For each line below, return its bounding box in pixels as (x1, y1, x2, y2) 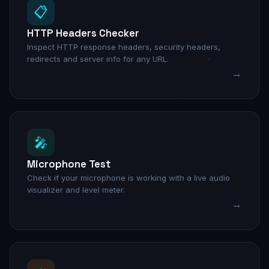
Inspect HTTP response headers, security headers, (27, 42, 220, 52)
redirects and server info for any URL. (27, 54, 169, 64)
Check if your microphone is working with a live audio (27, 173, 230, 183)
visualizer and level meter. (27, 185, 125, 195)
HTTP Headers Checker (27, 26, 139, 40)
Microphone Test (27, 157, 110, 171)
